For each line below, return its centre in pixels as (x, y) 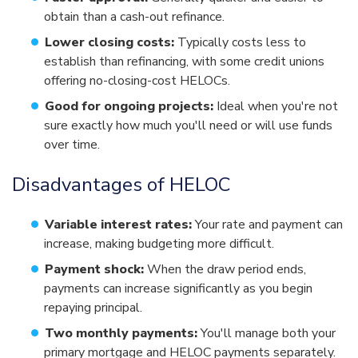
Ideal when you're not (276, 107)
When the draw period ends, (225, 270)
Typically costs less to (240, 43)
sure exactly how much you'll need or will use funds (188, 126)
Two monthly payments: (121, 334)
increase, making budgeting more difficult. (159, 244)
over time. (72, 145)
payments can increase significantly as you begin (178, 289)
